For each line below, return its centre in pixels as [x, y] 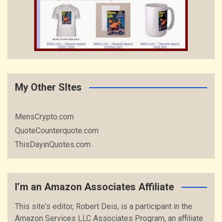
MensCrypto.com [44, 117]
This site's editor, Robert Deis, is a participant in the [104, 206]
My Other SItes [48, 87]
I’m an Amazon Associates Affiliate [94, 187]
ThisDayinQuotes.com [53, 144]
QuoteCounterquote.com [57, 131]
